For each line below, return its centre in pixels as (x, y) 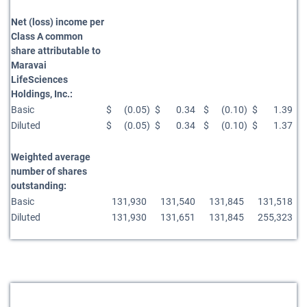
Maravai (29, 65)
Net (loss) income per (58, 22)
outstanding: (39, 186)
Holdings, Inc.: (42, 94)
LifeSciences (39, 79)
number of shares (49, 171)
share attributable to (56, 51)
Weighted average (51, 157)
